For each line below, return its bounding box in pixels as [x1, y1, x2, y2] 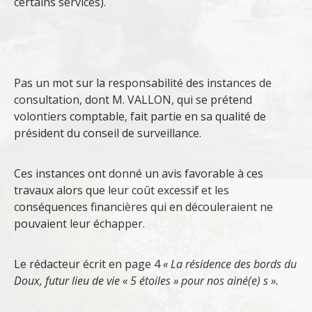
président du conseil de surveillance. [14, 125, 201, 141]
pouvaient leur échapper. [14, 216, 145, 232]
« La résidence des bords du [163, 256, 297, 272]
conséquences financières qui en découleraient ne [14, 199, 273, 215]
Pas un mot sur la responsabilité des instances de [14, 75, 272, 91]
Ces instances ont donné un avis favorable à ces [14, 166, 263, 182]
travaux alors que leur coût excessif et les [14, 182, 229, 198]
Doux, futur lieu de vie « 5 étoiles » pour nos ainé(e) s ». [14, 273, 279, 289]
